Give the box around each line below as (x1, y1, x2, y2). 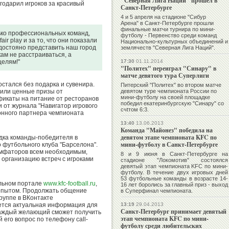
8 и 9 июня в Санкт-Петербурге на (121, 151, 228, 157)
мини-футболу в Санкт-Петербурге (121, 140, 218, 149)
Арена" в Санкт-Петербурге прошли (121, 20, 214, 27)
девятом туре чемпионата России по (121, 88, 217, 95)
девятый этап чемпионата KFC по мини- (121, 163, 228, 170)
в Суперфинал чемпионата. (121, 188, 193, 194)
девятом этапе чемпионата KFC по (121, 133, 217, 142)
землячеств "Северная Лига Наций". (121, 44, 215, 51)
